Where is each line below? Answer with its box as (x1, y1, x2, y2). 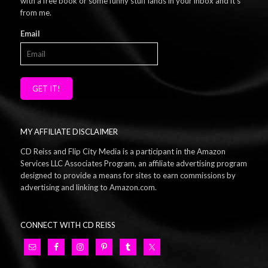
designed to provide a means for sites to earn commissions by (20, 170, 236, 180)
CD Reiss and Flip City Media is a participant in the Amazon (20, 147, 226, 156)
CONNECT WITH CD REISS (20, 220, 115, 230)
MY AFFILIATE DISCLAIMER (20, 127, 118, 136)
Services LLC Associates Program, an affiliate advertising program (20, 159, 247, 168)
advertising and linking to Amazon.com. (20, 182, 157, 192)
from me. (20, 8, 51, 17)
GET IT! (32, 84, 60, 93)
